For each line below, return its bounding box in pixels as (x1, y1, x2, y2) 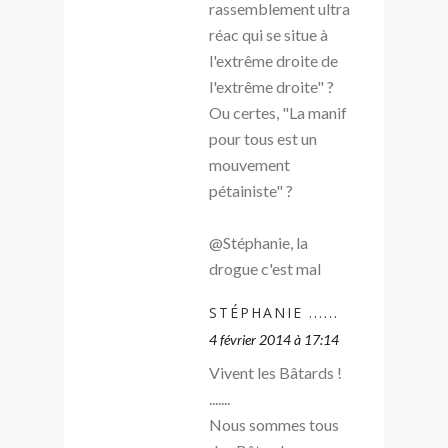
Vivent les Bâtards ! (209, 362, 342, 382)
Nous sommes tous (209, 414, 339, 434)
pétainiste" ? (209, 180, 293, 200)
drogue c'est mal (209, 258, 321, 278)
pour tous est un (209, 128, 317, 148)
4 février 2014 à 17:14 (209, 330, 339, 348)
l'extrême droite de (209, 50, 338, 70)
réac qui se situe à (209, 24, 328, 44)
